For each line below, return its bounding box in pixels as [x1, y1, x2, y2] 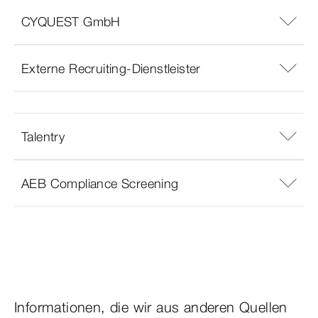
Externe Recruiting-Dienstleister [21, 60, 201, 77]
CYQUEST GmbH [21, 13, 121, 30]
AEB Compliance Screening [21, 175, 179, 192]
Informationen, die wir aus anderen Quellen [14, 298, 287, 317]
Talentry [21, 128, 65, 145]
